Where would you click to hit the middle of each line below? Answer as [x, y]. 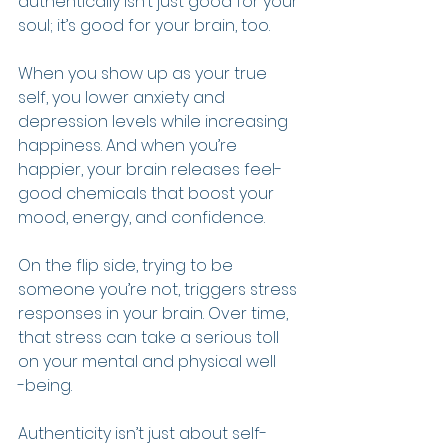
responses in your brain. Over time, [155, 313]
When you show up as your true [144, 73]
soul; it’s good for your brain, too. [144, 25]
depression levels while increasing [155, 121]
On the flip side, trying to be [127, 265]
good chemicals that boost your [148, 193]
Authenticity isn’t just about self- [142, 433]
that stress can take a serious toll [150, 337]
